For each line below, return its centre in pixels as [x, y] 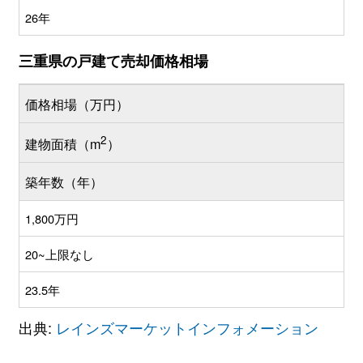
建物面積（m [63, 144]
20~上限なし [60, 254]
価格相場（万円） [77, 103]
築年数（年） [64, 182]
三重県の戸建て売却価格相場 [113, 60]
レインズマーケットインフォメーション [187, 327]
